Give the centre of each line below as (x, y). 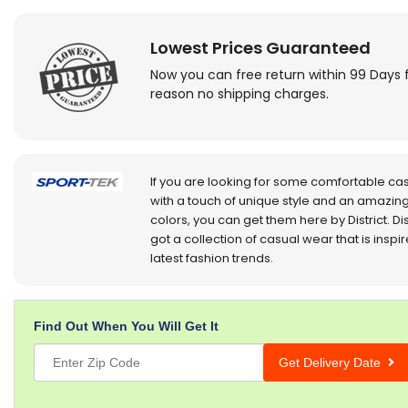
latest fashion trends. (212, 258)
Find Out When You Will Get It (126, 326)
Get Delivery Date (334, 362)
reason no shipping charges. (240, 94)
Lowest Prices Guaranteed (260, 48)
